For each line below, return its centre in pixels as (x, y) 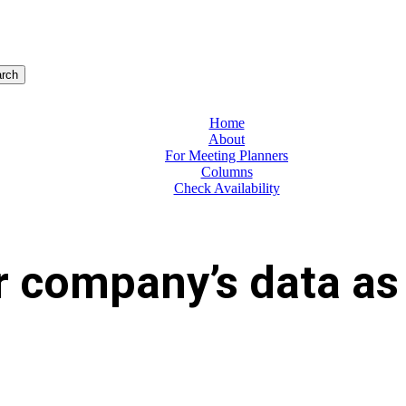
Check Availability (227, 188)
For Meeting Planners (227, 155)
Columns (227, 172)
